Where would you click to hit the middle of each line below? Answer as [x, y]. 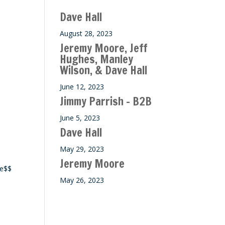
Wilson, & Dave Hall [104, 70]
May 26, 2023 [82, 180]
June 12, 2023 [82, 87]
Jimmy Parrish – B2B [106, 101]
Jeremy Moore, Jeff [104, 48]
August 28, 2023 [86, 33]
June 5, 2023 [80, 118]
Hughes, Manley [97, 59]
